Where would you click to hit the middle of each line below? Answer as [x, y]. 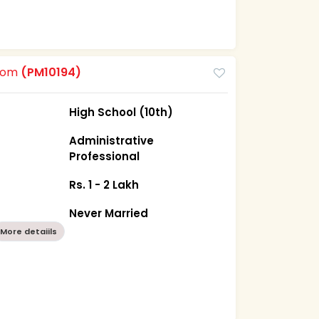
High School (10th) [121, 112]
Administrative [112, 140]
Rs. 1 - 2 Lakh [104, 184]
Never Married [109, 213]
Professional [105, 156]
